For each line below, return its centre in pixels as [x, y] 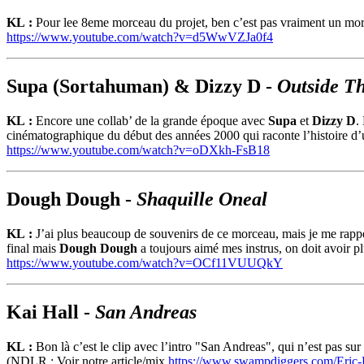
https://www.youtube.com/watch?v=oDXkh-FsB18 [138, 149]
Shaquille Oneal [202, 199]
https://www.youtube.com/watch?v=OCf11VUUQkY [145, 262]
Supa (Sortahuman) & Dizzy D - [142, 86]
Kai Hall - [51, 312]
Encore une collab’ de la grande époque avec [152, 120]
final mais [33, 248]
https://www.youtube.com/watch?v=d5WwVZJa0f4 [140, 37]
